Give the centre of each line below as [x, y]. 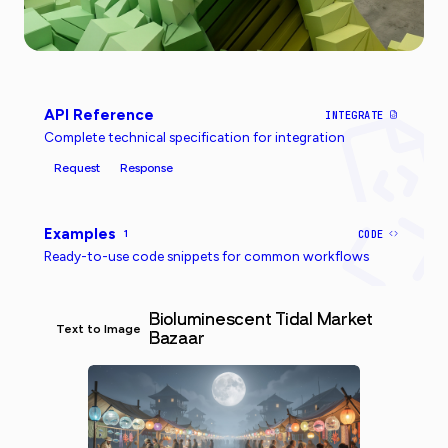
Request [77, 167]
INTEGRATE [354, 114]
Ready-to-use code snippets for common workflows [206, 255]
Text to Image [98, 328]
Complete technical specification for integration [194, 136]
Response [146, 167]
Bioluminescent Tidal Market [261, 318]
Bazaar [177, 337]
